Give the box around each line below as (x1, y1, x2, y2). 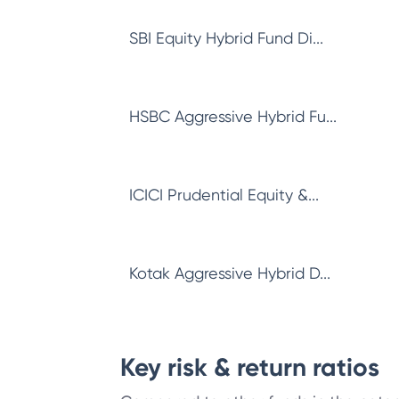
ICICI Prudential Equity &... (129, 185, 319, 204)
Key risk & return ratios (120, 353, 379, 382)
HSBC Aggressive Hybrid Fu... (129, 107, 337, 126)
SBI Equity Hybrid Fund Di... (129, 28, 323, 47)
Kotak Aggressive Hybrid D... (129, 264, 330, 282)
